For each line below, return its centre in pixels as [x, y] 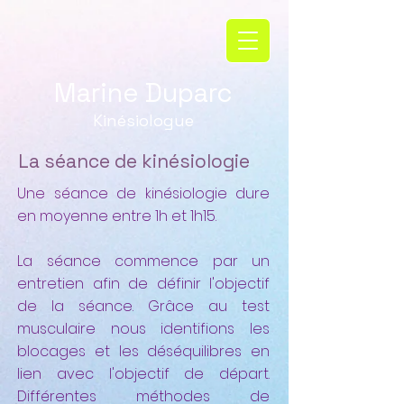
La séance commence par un [143, 261]
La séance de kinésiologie [134, 161]
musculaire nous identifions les [143, 329]
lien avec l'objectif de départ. [143, 374]
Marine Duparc [143, 92]
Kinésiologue [143, 120]
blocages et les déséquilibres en [143, 351]
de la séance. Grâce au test [143, 306]
